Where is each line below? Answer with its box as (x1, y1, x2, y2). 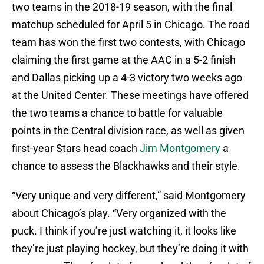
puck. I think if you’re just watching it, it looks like (12, 225, 236, 237)
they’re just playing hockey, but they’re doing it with (12, 242, 249, 255)
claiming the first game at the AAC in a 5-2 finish (12, 54, 236, 67)
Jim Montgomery (140, 142, 220, 155)
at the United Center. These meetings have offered (12, 89, 249, 102)
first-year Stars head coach (12, 142, 140, 155)
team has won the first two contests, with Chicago (12, 36, 245, 49)
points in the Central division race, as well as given (12, 124, 245, 137)
